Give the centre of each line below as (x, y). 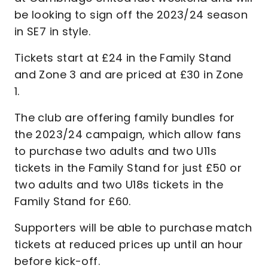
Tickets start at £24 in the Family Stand (123, 58)
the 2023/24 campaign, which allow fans (128, 134)
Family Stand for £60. (73, 201)
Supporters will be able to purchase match (133, 228)
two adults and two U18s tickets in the (119, 185)
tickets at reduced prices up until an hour (129, 244)
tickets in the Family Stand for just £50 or (128, 168)
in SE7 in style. (52, 31)
